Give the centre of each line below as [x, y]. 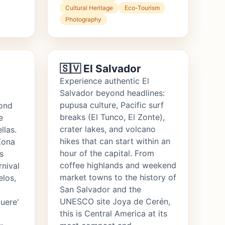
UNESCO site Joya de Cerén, [115, 202]
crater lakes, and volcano [108, 129]
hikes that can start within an [115, 141]
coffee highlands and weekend [118, 165]
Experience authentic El [104, 81]
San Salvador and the [100, 190]
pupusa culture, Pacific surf [112, 105]
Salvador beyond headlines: [112, 93]
